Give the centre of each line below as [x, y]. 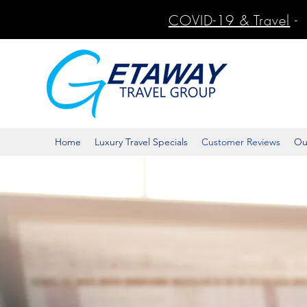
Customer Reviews [241, 142]
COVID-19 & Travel [229, 20]
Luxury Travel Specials [141, 142]
